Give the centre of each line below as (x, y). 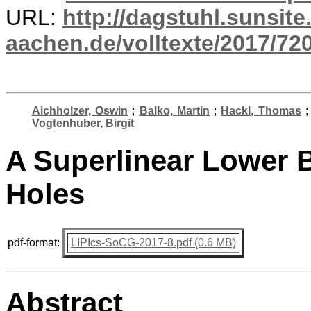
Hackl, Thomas (261, 111)
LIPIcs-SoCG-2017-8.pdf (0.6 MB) (153, 242)
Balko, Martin (174, 111)
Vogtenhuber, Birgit (83, 123)
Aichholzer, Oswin (80, 111)
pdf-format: (34, 242)
